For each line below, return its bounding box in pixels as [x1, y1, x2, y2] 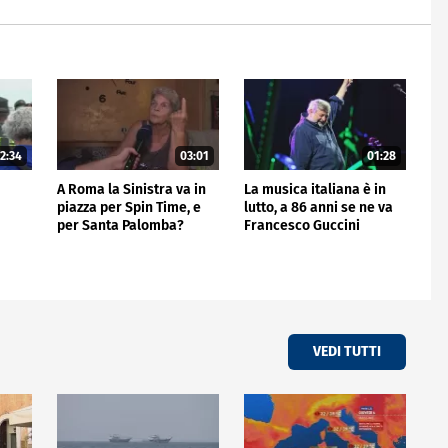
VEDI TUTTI [313, 343, 381, 361]
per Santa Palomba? [56, 216, 184, 234]
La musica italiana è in [243, 180, 386, 198]
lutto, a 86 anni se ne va [243, 198, 393, 216]
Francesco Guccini [243, 216, 360, 234]
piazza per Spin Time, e [56, 198, 201, 216]
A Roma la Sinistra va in [56, 180, 206, 198]
